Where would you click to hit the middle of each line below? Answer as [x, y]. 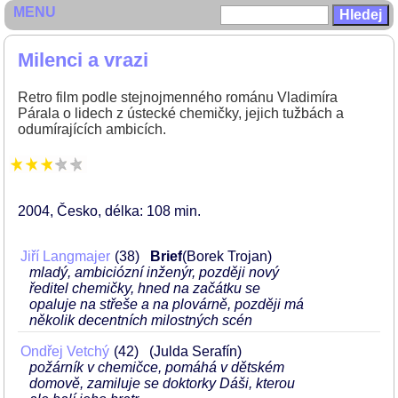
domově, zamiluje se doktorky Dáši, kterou [162, 383]
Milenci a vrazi [83, 60]
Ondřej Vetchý [65, 351]
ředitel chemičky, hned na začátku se [145, 288]
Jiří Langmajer [65, 256]
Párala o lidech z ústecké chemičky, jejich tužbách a [181, 113]
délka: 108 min [151, 211]
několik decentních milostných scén [141, 320]
